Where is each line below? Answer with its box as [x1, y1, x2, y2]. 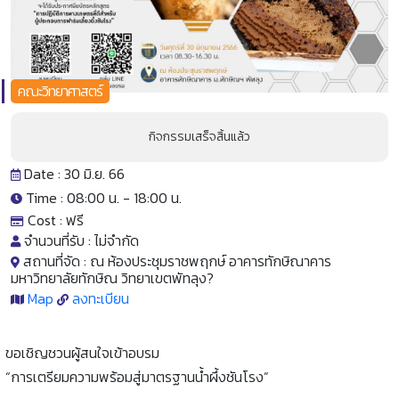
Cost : [24, 208, 66, 231]
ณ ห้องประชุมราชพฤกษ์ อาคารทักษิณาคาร [90, 249, 331, 272]
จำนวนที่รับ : [20, 229, 94, 251]
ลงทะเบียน [72, 287, 129, 309]
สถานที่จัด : [20, 249, 90, 272]
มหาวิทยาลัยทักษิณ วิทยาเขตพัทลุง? [11, 266, 214, 289]
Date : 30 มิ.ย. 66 [20, 162, 125, 184]
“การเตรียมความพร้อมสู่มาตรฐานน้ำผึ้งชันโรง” [5, 365, 269, 387]
